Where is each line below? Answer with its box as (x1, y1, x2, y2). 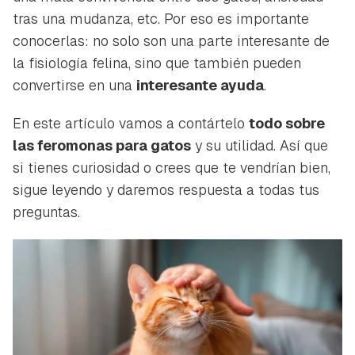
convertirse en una (13, 75, 136, 94)
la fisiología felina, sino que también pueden (13, 53, 301, 72)
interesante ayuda (136, 75, 264, 94)
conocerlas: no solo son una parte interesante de (13, 31, 330, 50)
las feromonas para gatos (13, 136, 191, 155)
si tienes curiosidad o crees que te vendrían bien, (13, 158, 330, 177)
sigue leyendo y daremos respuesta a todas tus (13, 180, 319, 199)
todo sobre (249, 113, 325, 132)
